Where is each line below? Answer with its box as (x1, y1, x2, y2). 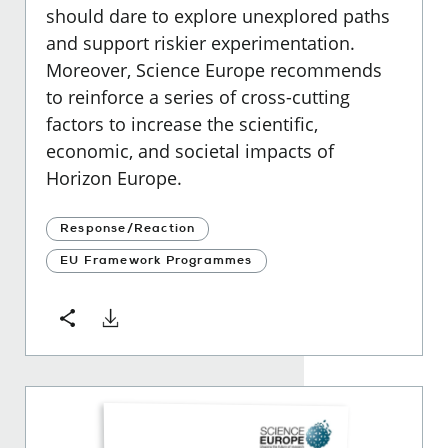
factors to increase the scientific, (46, 111, 318, 136)
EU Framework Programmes (60, 252, 253, 268)
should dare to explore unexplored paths (46, 3, 390, 28)
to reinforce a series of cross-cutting (46, 84, 350, 109)
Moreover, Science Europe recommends (46, 57, 382, 82)
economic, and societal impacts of (46, 138, 334, 163)
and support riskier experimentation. (46, 30, 355, 55)
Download (99, 307, 185, 332)
